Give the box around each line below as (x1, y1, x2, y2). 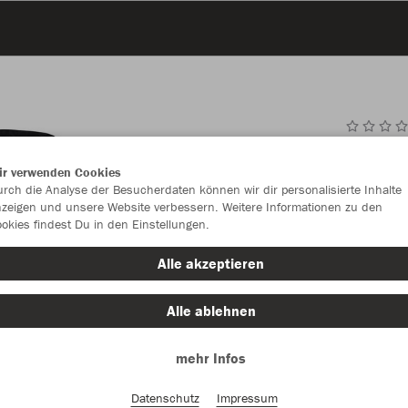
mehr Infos (176, 349, 246, 367)
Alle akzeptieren (158, 254, 264, 272)
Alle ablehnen (166, 301, 256, 320)
